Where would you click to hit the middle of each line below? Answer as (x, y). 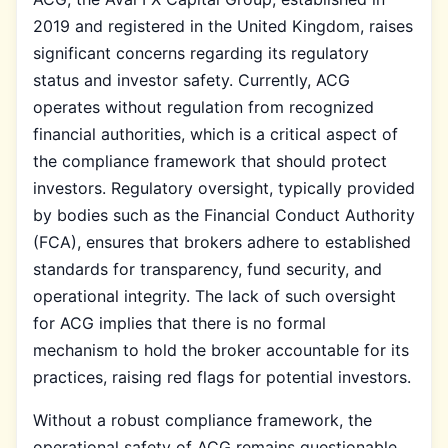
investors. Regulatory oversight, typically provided (224, 187)
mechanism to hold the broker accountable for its (221, 349)
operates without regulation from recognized (203, 106)
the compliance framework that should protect (210, 160)
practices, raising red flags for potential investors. (222, 376)
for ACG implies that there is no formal (179, 322)
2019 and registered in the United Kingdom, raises (223, 25)
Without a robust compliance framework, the (202, 419)
